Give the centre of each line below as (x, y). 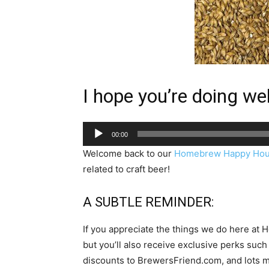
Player (96, 144)
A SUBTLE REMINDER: (148, 202)
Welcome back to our (128, 153)
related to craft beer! (126, 169)
